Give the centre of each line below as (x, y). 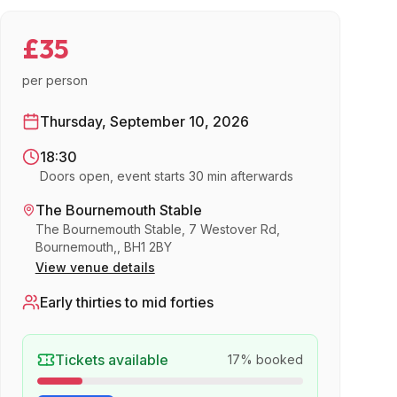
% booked (272, 359)
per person (55, 80)
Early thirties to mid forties (127, 302)
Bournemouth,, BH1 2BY (103, 247)
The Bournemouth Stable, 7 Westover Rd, (157, 229)
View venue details (95, 267)
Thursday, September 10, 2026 (144, 121)
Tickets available (112, 360)
